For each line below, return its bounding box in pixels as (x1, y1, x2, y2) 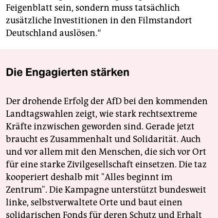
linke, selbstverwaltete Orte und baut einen (6, 197, 182, 208)
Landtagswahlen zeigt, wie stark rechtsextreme (6, 109, 197, 120)
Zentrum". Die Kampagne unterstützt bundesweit (6, 184, 206, 196)
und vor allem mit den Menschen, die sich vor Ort (6, 146, 206, 158)
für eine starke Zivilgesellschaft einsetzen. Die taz (6, 159, 207, 170)
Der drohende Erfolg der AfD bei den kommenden (6, 96, 208, 107)
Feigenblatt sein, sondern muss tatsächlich (6, 2, 180, 14)
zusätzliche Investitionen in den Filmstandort (6, 15, 192, 26)
